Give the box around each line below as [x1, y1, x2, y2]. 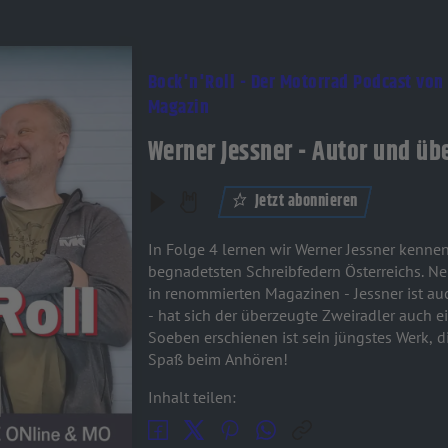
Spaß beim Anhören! [147, 349, 288, 369]
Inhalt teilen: [147, 387, 236, 407]
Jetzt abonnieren [254, 189, 358, 214]
